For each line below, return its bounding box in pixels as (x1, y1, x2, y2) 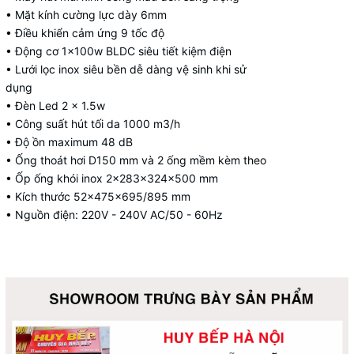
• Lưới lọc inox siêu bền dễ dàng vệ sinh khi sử (6, 62, 247, 76)
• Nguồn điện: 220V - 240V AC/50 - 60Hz (6, 208, 223, 221)
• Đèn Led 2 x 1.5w (6, 99, 105, 112)
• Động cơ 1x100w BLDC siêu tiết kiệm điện (6, 44, 232, 58)
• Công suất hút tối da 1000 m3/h (6, 117, 180, 130)
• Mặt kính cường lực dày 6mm (6, 8, 167, 21)
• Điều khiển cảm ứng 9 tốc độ (6, 26, 164, 40)
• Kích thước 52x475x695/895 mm (6, 190, 190, 203)
